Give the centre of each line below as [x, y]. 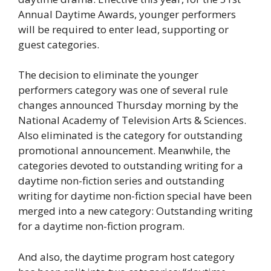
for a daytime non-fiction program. [101, 226]
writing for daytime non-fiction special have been [135, 196]
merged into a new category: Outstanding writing [135, 211]
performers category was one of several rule [123, 90]
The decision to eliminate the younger [108, 75]
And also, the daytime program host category [126, 256]
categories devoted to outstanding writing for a [131, 166]
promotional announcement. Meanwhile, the [124, 151]
